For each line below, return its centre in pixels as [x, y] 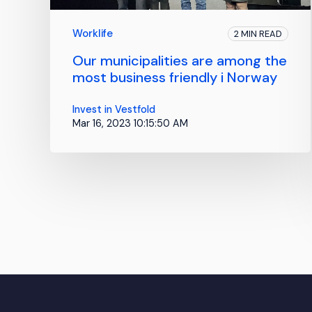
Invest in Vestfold [114, 109]
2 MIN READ [258, 33]
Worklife [93, 33]
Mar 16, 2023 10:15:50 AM [130, 123]
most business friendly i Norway [175, 77]
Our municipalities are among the [180, 60]
